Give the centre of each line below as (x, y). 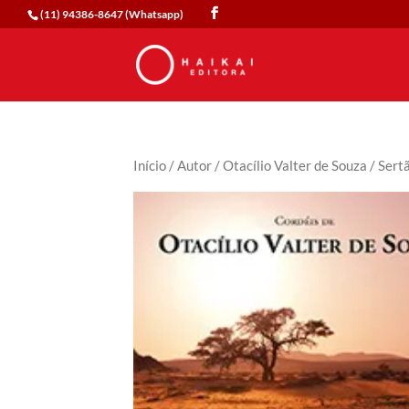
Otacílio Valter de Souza (295, 165)
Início (150, 165)
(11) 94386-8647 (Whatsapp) (112, 14)
